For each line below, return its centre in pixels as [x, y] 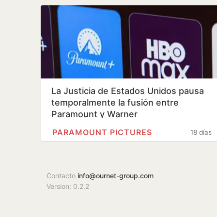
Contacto [62, 175]
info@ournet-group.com [116, 175]
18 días [201, 132]
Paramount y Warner [94, 114]
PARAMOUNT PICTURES [102, 132]
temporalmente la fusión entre [115, 102]
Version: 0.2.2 [68, 186]
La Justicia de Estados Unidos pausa [128, 91]
